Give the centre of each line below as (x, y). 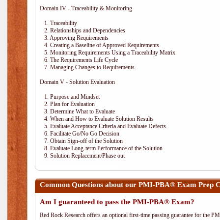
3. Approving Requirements (74, 38)
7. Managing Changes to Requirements (87, 67)
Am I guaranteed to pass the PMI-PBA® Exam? (117, 202)
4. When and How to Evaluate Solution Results (97, 119)
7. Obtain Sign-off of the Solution (81, 141)
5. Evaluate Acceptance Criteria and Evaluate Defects (103, 126)
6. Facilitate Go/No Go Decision (80, 134)
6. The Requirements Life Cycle (79, 60)
